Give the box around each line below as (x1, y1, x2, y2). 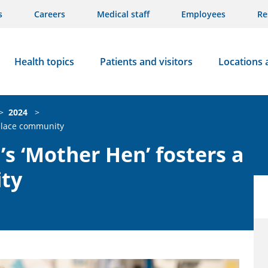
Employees (181, 8, 226, 20)
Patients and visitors (99, 55, 193, 68)
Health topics (14, 55, 74, 68)
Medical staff (97, 8, 150, 20)
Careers (34, 8, 65, 20)
